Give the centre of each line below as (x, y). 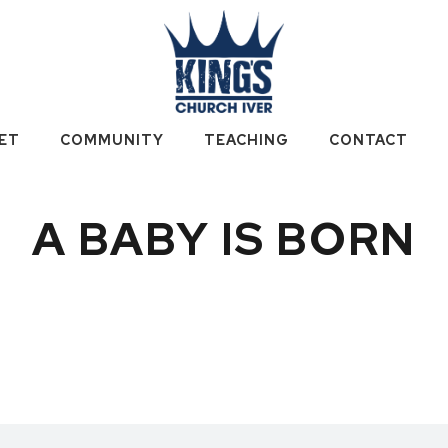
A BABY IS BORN (224, 239)
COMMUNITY (111, 140)
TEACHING (246, 140)
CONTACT (368, 140)
